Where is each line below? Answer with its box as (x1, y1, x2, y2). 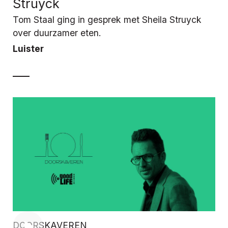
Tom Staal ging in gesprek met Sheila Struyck (13, 14, 202, 25)
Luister (13, 43, 44, 54)
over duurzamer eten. (13, 27, 101, 38)
